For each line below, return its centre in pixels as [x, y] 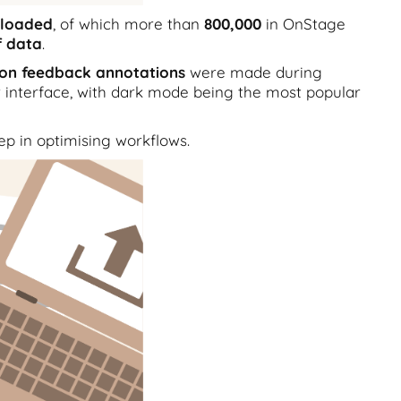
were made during [254, 72]
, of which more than [128, 24]
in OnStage [303, 24]
